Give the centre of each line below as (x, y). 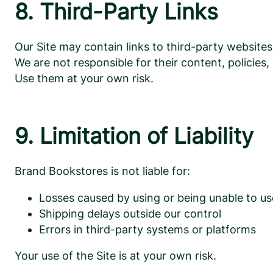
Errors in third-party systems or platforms (147, 229)
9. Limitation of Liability (134, 136)
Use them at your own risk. (84, 78)
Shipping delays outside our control (130, 213)
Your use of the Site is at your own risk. (115, 256)
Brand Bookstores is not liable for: (102, 171)
